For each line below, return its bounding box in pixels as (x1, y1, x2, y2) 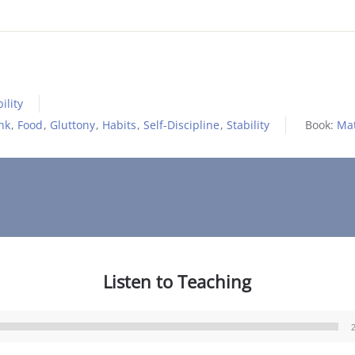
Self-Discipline (143, 116, 219, 132)
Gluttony (49, 116, 95, 132)
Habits (101, 116, 136, 132)
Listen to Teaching (103, 269, 252, 293)
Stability (226, 116, 269, 132)
